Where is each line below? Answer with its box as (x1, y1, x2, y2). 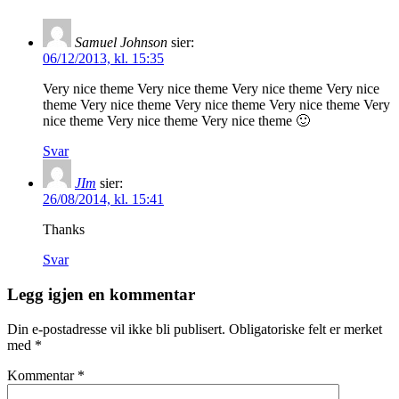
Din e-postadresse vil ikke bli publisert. (7, 321, 225, 337)
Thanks (43, 222, 85, 238)
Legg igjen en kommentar (7, 285, 195, 305)
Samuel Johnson (75, 35, 167, 51)
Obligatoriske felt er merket (229, 321, 382, 337)
